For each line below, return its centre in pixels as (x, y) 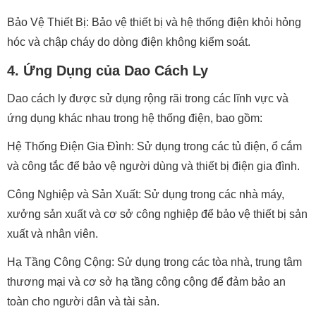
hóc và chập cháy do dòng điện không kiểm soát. (129, 42)
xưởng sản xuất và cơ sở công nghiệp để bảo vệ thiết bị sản (157, 214)
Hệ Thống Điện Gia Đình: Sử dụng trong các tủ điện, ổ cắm (154, 146)
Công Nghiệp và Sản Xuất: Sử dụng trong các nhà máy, (146, 194)
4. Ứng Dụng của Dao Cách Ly (108, 71)
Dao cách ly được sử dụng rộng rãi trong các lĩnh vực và (148, 98)
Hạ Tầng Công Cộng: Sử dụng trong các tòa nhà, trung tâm (154, 262)
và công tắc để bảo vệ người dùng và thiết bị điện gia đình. (153, 166)
